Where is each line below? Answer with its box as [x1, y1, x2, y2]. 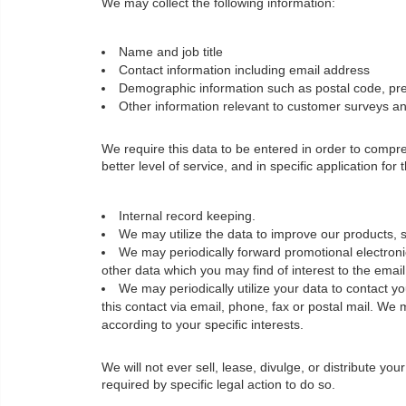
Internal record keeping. [118, 208, 256, 223]
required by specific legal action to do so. [101, 377, 335, 391]
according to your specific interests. [101, 317, 304, 332]
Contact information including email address [118, 63, 370, 78]
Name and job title [118, 45, 223, 60]
